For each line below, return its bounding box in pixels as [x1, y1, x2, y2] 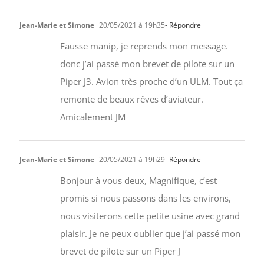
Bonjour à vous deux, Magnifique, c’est [60, 174, 217, 186]
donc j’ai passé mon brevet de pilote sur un [60, 57, 235, 70]
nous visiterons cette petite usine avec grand [60, 209, 240, 222]
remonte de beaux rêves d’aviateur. [60, 93, 203, 105]
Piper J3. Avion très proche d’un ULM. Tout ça [60, 75, 243, 87]
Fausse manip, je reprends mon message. [60, 39, 228, 52]
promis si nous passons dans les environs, [60, 192, 231, 204]
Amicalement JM [60, 110, 126, 123]
